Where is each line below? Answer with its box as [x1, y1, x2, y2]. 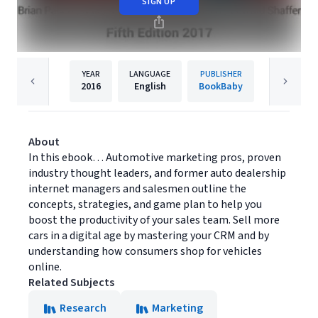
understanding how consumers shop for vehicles [28, 243, 262, 259]
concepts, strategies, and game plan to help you [28, 197, 262, 212]
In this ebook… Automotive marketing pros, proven [28, 150, 281, 165]
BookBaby [199, 79, 243, 94]
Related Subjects [28, 275, 114, 290]
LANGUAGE [129, 68, 170, 80]
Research [60, 300, 106, 316]
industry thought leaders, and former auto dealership [28, 165, 286, 181]
